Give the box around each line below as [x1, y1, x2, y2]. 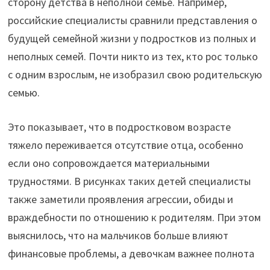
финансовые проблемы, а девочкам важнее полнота [7, 246, 254, 261]
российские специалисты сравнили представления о [7, 13, 257, 28]
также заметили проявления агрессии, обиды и [7, 192, 233, 207]
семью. [7, 86, 40, 100]
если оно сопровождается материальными [7, 156, 210, 171]
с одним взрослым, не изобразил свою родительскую [7, 67, 262, 82]
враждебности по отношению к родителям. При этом [7, 210, 261, 225]
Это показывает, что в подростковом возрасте [7, 120, 231, 134]
